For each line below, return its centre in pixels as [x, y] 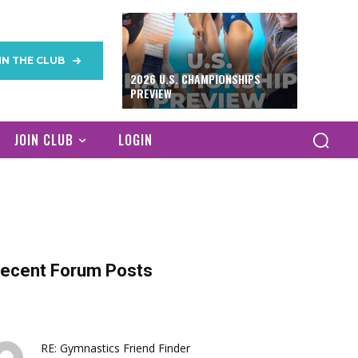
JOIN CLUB [44, 140]
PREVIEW [151, 93]
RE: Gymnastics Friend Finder [116, 348]
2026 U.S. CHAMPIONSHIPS [195, 79]
